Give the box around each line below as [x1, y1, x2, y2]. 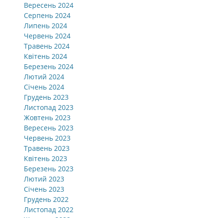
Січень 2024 [24, 82, 64, 91]
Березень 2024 [24, 62, 73, 71]
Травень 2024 [24, 41, 70, 51]
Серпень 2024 [24, 11, 71, 20]
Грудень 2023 [24, 92, 69, 102]
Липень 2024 [24, 21, 67, 30]
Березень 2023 [24, 164, 73, 173]
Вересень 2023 [24, 123, 73, 132]
